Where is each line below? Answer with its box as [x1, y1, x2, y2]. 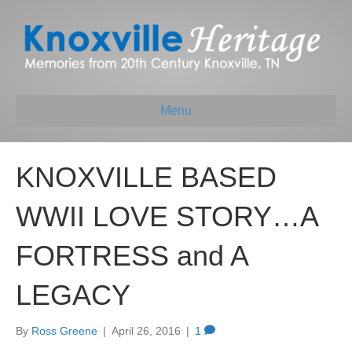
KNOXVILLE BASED [16, 160, 277, 193]
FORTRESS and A [16, 239, 247, 272]
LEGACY [16, 278, 130, 311]
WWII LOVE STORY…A [16, 200, 317, 233]
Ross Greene [31, 324, 97, 337]
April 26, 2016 [112, 324, 181, 337]
